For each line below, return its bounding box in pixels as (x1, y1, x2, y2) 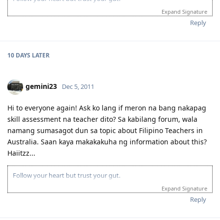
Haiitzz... (7, 148, 35, 158)
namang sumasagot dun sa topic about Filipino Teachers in (7, 125, 203, 135)
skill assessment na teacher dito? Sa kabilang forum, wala (7, 114, 197, 124)
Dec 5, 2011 (62, 82, 94, 91)
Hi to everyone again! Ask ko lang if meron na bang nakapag (7, 103, 206, 112)
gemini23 (26, 81, 57, 91)
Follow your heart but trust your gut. (13, 170, 120, 180)
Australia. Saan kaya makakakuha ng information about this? (7, 137, 207, 146)
